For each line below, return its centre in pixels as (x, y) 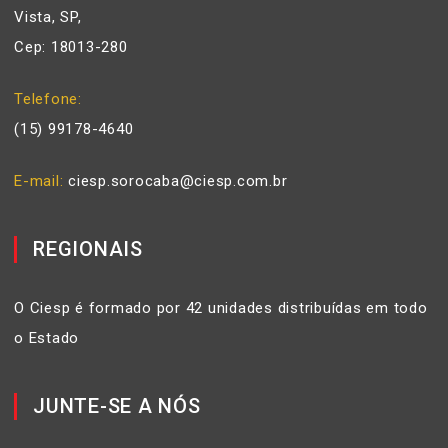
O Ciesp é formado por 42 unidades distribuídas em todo (221, 307)
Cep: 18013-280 (71, 46)
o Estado (46, 337)
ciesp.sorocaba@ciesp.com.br (178, 180)
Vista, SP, (48, 16)
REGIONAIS (88, 248)
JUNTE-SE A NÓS (117, 405)
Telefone (46, 98)
